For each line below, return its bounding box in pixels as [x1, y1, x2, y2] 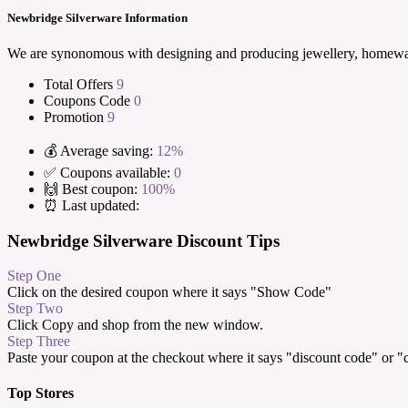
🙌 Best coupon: [44, 180, 138, 197]
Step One [7, 268, 61, 284]
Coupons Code [44, 92, 134, 108]
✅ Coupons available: [44, 164, 170, 180]
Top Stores [7, 385, 74, 402]
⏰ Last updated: [44, 197, 139, 213]
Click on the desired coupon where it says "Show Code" [7, 284, 331, 301]
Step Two [7, 301, 63, 317]
